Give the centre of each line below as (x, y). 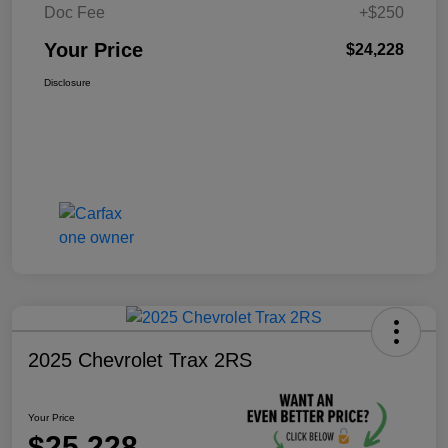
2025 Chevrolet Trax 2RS (140, 359)
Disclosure (67, 82)
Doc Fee (74, 12)
